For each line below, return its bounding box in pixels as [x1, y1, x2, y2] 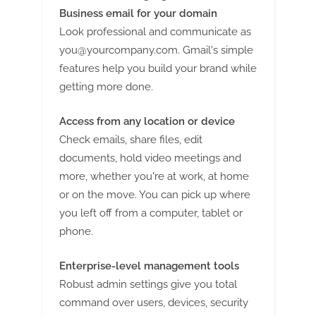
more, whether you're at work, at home [59, 169, 249, 183]
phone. [59, 224, 93, 238]
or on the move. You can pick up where [59, 188, 250, 201]
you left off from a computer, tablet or [59, 206, 243, 219]
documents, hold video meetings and [59, 151, 241, 164]
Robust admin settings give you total [59, 277, 237, 291]
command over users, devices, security [59, 296, 248, 309]
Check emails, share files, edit [59, 133, 202, 146]
